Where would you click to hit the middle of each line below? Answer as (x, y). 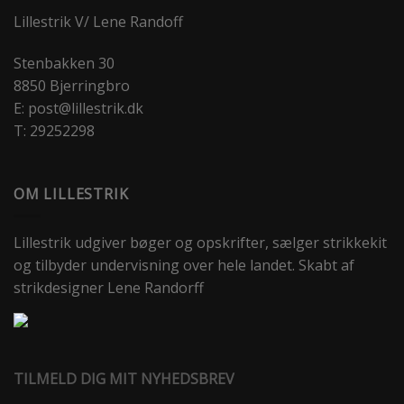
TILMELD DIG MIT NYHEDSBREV (124, 379)
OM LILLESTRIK (71, 193)
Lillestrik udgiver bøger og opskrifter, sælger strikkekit (200, 243)
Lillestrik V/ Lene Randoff (98, 22)
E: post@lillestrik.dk (78, 109)
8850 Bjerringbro (72, 86)
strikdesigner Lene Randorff (109, 288)
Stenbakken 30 (64, 64)
